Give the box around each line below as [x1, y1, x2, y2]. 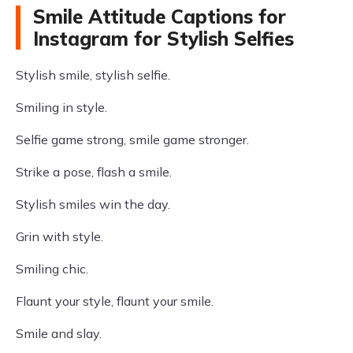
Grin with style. [16, 229, 103, 244]
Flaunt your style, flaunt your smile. [16, 293, 214, 309]
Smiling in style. [16, 99, 107, 115]
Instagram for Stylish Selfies [33, 27, 294, 50]
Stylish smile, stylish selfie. [16, 67, 170, 83]
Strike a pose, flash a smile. [16, 164, 172, 180]
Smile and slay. [16, 325, 102, 341]
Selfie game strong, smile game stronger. [16, 132, 249, 147]
